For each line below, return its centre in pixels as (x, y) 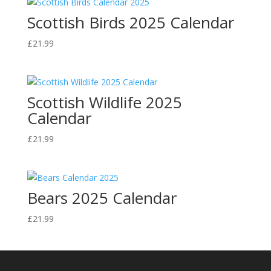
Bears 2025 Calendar (102, 198)
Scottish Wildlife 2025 (104, 103)
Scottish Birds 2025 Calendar (130, 22)
